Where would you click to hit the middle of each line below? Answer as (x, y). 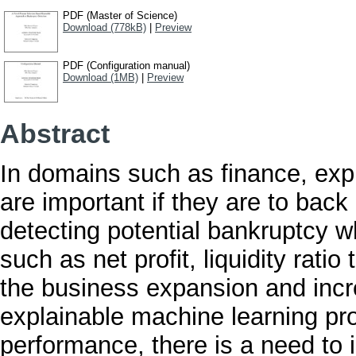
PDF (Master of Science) (120, 16)
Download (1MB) (101, 78)
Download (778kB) (104, 28)
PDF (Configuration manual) (126, 66)
